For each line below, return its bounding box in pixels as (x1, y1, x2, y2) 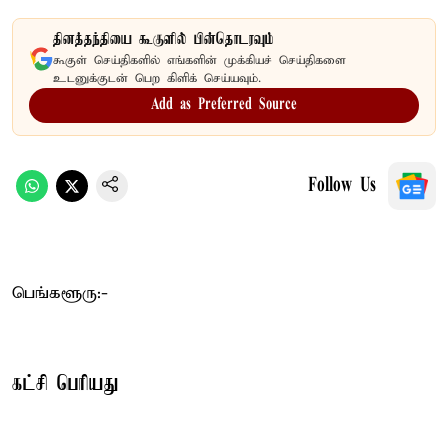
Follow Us (308, 175, 376, 196)
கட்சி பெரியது (12, 372, 118, 396)
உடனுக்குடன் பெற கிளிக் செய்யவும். (53, 70, 261, 86)
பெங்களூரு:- (12, 282, 108, 304)
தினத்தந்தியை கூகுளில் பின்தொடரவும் (53, 30, 274, 49)
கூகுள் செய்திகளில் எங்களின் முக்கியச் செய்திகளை (53, 52, 346, 68)
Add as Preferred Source (151, 96, 297, 113)
